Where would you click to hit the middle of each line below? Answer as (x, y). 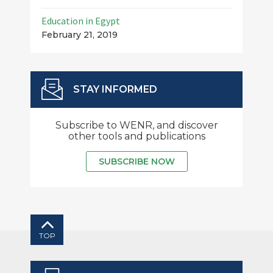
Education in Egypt (81, 20)
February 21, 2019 (80, 34)
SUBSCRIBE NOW (136, 161)
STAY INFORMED (115, 89)
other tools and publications (136, 136)
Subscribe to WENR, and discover (136, 125)
